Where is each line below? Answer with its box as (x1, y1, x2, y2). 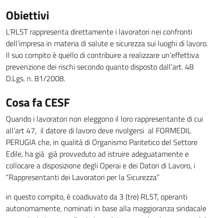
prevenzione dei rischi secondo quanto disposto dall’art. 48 (6, 60, 194, 73)
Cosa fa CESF (6, 93, 70, 111)
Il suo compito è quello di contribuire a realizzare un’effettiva (6, 49, 199, 61)
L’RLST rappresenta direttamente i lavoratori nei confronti (6, 25, 192, 37)
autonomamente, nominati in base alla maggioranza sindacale (6, 202, 206, 214)
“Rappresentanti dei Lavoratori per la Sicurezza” (6, 171, 162, 183)
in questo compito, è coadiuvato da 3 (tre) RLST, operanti (6, 190, 187, 202)
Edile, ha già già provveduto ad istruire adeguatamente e (6, 147, 189, 160)
